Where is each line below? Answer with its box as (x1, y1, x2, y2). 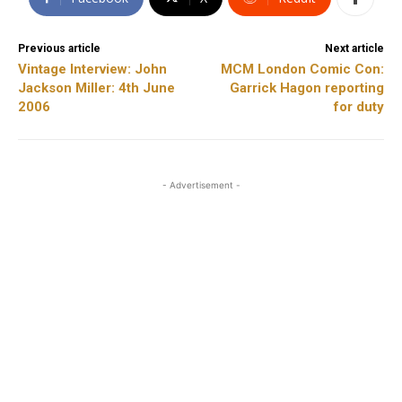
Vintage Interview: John (18, 60, 167, 77)
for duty (333, 98, 384, 115)
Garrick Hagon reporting (229, 79, 384, 96)
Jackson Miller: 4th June (18, 79, 175, 96)
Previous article (18, 41, 100, 55)
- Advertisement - (162, 179, 240, 190)
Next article (324, 41, 384, 55)
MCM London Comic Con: (220, 60, 384, 77)
